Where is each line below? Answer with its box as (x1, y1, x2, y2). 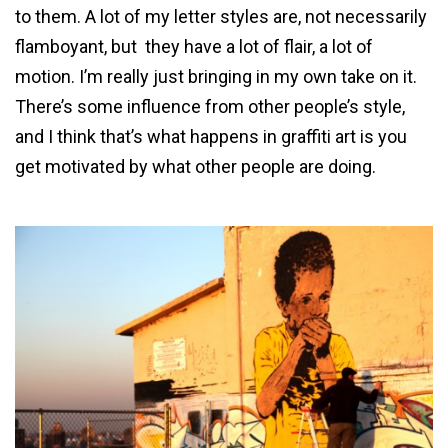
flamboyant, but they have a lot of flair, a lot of (15, 35, 373, 57)
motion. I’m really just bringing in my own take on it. (15, 65, 421, 87)
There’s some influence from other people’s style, (15, 95, 405, 117)
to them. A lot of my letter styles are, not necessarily (15, 5, 427, 27)
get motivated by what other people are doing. (15, 155, 376, 177)
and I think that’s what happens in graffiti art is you (15, 125, 407, 147)
